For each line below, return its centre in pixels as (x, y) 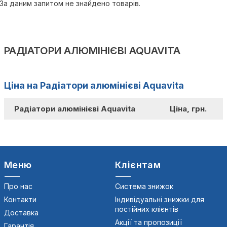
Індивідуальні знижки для (160, 200)
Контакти (20, 200)
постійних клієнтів (147, 209)
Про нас (18, 186)
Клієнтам (138, 165)
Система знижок (144, 186)
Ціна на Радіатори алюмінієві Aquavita (94, 85)
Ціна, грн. (188, 109)
